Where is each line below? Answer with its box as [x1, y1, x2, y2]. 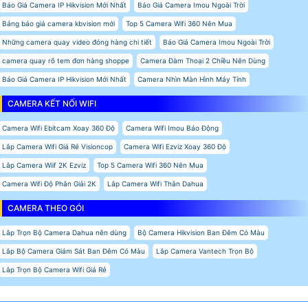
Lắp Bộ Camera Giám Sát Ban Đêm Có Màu [2, 246, 145, 255]
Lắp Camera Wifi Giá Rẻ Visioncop [2, 142, 113, 151]
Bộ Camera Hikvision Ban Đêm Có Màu [137, 228, 265, 236]
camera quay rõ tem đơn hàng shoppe [2, 56, 129, 65]
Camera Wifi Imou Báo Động [126, 123, 219, 132]
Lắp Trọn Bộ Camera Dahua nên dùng [2, 228, 126, 236]
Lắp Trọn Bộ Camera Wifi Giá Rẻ [2, 265, 107, 274]
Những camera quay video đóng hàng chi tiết [2, 37, 152, 46]
